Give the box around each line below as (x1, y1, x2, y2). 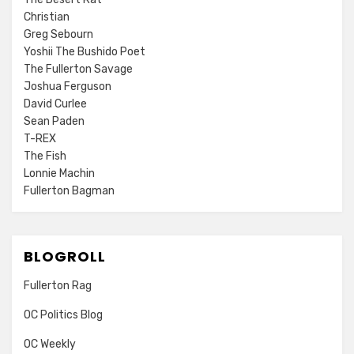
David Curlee (24, 96, 87, 111)
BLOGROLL (24, 246, 106, 266)
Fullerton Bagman (24, 183, 115, 198)
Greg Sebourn (24, 27, 93, 41)
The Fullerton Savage (24, 62, 133, 76)
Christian (24, 9, 70, 24)
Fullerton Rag (24, 278, 92, 292)
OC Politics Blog (24, 307, 103, 322)
